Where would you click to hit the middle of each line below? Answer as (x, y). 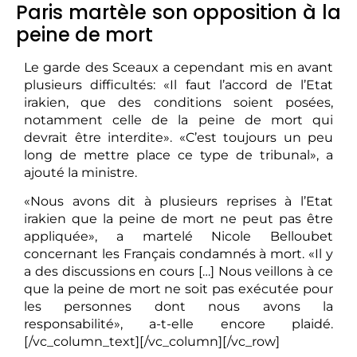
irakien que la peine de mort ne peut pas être (178, 218)
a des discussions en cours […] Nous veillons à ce (178, 271)
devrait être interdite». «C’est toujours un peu (178, 137)
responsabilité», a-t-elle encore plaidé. (178, 324)
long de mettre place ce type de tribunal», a (178, 155)
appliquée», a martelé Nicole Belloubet (178, 236)
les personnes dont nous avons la (178, 306)
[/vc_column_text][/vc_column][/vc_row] (152, 341)
